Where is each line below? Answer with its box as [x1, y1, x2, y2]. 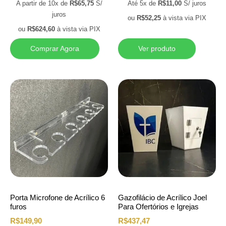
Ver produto [138, 44, 176, 52]
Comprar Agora [30, 44, 79, 52]
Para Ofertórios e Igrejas [118, 202, 199, 211]
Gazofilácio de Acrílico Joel [118, 193, 207, 202]
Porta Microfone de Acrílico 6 [10, 193, 105, 202]
